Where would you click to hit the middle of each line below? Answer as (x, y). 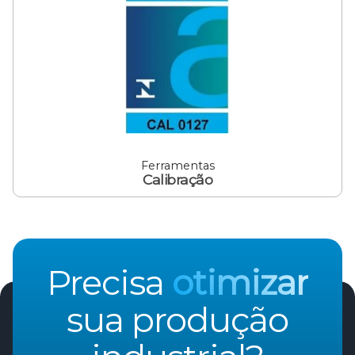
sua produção (177, 319)
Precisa (109, 282)
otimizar (240, 282)
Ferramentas (177, 165)
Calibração (177, 179)
